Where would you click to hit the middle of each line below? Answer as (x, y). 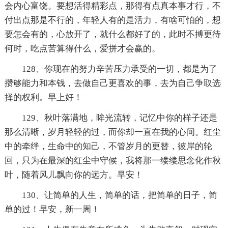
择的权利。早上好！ (43, 97)
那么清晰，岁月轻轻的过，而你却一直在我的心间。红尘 (112, 132)
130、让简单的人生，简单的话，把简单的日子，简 (119, 195)
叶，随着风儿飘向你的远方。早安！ (74, 175)
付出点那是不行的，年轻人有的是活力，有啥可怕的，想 (112, 20)
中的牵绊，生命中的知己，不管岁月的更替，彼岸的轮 (108, 146)
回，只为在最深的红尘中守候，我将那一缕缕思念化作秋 (112, 160)
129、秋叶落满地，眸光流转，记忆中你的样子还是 (119, 118)
